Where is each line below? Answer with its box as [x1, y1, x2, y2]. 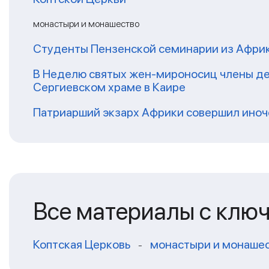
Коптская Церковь [33, 237, 130, 252]
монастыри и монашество [33, 17, 139, 29]
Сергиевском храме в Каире [33, 79, 186, 94]
